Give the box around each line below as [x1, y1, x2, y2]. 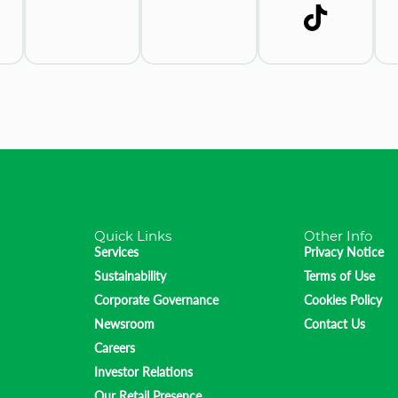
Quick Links [94, 227, 171, 245]
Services [94, 244, 139, 260]
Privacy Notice [304, 244, 384, 260]
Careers [94, 340, 135, 356]
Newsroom [94, 316, 155, 332]
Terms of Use [304, 268, 375, 284]
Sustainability [94, 268, 166, 284]
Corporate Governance [94, 292, 219, 308]
